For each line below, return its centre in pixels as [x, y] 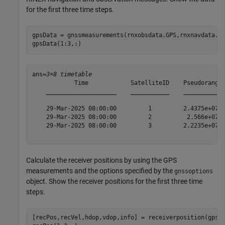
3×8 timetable [69, 75]
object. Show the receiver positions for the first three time [114, 181]
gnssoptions [194, 171]
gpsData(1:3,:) [57, 44]
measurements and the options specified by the [100, 171]
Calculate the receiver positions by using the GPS [101, 160]
